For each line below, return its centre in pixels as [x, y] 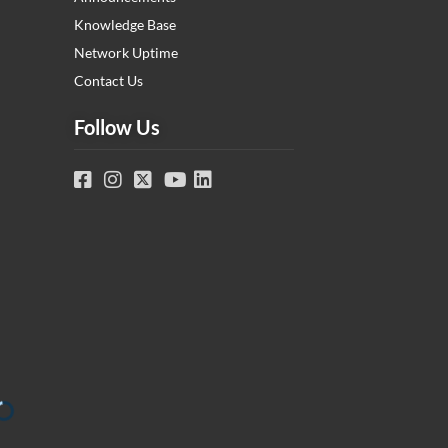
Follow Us [117, 127]
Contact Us [108, 81]
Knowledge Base [125, 25]
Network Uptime [126, 53]
